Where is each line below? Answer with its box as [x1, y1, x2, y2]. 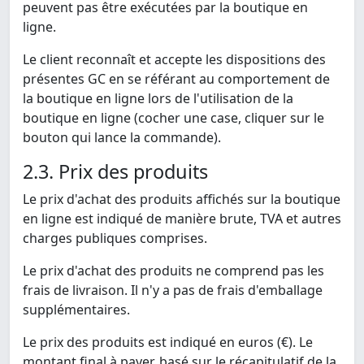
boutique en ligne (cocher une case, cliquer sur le [23, 109, 324, 128]
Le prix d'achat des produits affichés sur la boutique [23, 190, 340, 209]
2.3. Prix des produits [23, 158, 208, 185]
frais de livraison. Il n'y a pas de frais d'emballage [23, 281, 323, 300]
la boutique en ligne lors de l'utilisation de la [23, 89, 293, 108]
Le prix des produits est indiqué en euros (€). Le [23, 333, 313, 352]
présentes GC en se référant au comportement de [23, 70, 330, 89]
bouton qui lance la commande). [23, 128, 221, 147]
